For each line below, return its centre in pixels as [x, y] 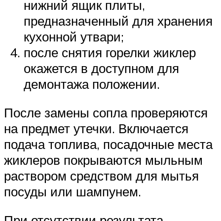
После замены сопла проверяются [106, 112]
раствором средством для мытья [101, 176]
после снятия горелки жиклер [110, 53]
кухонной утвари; [74, 37]
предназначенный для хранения [118, 21]
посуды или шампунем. [73, 191]
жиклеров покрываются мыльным [103, 160]
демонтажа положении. [92, 84]
